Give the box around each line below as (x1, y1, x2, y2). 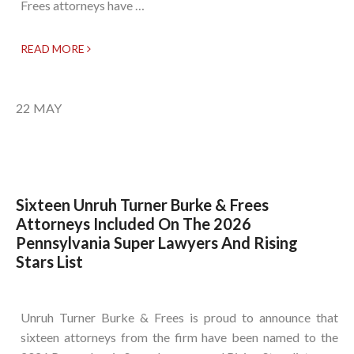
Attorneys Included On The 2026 (16, 214, 251, 234)
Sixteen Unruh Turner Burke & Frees (16, 195, 269, 215)
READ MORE (21, 42, 87, 56)
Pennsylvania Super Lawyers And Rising (16, 233, 298, 253)
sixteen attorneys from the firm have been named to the (21, 330, 338, 345)
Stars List (16, 252, 83, 272)
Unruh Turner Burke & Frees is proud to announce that (21, 310, 338, 326)
